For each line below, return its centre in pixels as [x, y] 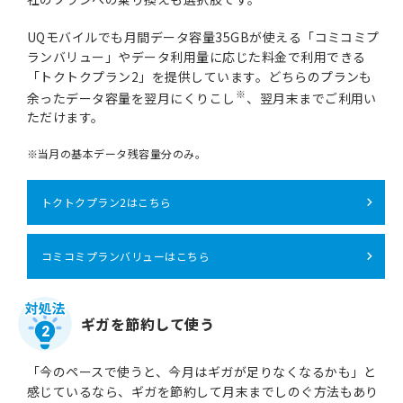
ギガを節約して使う [148, 324]
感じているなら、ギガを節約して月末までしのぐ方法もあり [203, 392]
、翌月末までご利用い [312, 98]
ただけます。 [66, 117]
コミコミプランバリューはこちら [126, 256]
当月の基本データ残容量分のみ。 [122, 154]
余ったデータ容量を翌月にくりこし [131, 98]
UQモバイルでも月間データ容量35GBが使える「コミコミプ [203, 36]
